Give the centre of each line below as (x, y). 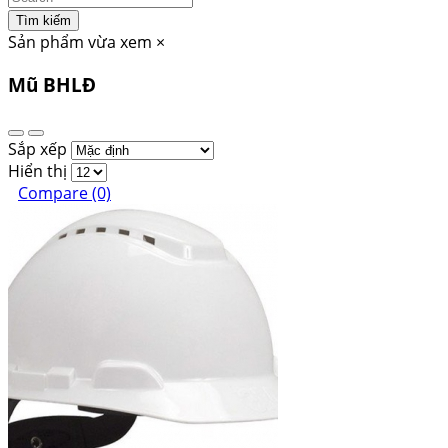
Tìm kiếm (43, 21)
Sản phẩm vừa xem (80, 42)
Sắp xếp (37, 148)
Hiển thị (37, 170)
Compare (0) (64, 192)
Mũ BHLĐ (52, 85)
